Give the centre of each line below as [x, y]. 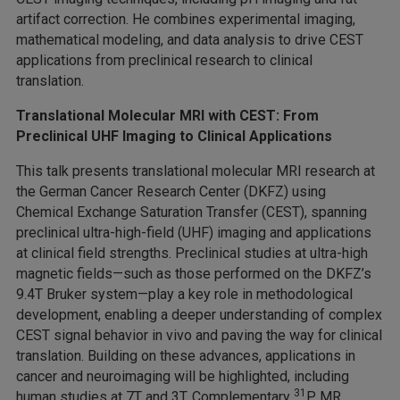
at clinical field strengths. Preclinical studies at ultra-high [192, 254]
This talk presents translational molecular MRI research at [196, 171]
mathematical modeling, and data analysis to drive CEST [190, 40]
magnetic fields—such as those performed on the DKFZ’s [194, 274]
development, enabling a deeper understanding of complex [199, 315]
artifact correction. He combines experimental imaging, [186, 20]
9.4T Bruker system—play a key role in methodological [184, 295]
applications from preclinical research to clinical [164, 61]
